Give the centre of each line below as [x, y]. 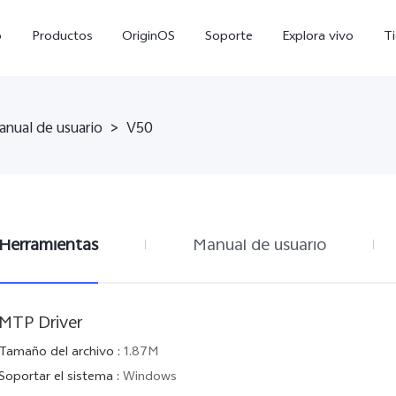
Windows [150, 378]
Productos [62, 38]
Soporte [228, 38]
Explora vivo [318, 38]
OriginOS [149, 38]
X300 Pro [84, 295]
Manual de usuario [259, 246]
